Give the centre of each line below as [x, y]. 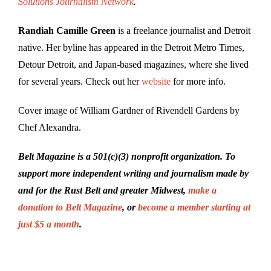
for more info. [198, 81]
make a [202, 190]
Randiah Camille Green [67, 30]
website [156, 81]
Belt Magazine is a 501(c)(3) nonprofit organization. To [127, 156]
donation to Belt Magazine [70, 207]
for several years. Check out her [80, 81]
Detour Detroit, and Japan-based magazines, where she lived [133, 64]
